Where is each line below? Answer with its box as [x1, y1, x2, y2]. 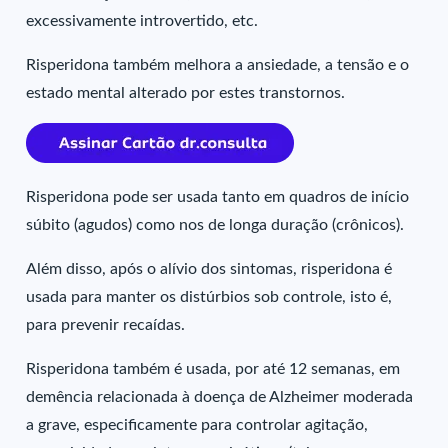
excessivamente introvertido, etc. [26, 13, 259, 29]
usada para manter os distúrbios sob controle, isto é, [26, 289, 393, 305]
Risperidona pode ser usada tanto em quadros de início [26, 189, 410, 205]
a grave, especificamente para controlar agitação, [26, 417, 369, 433]
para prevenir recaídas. [26, 317, 186, 333]
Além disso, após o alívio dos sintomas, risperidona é [26, 261, 393, 277]
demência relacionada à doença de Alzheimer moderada [26, 389, 414, 405]
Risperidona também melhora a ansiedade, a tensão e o [26, 57, 410, 73]
